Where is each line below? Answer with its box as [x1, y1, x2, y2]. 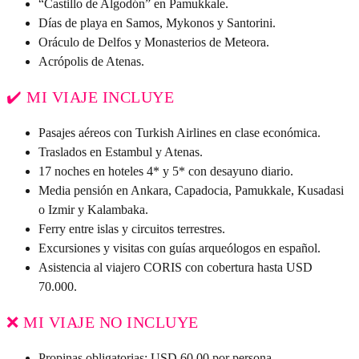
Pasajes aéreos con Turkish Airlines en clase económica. [38, 126, 321, 140]
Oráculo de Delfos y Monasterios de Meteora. [38, 35, 269, 50]
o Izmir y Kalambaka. [38, 203, 148, 217]
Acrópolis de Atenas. [38, 54, 144, 69]
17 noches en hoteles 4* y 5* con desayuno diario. [38, 164, 293, 179]
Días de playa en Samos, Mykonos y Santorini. [38, 16, 276, 30]
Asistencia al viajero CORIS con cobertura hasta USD [38, 260, 313, 275]
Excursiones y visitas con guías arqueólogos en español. [38, 241, 321, 256]
